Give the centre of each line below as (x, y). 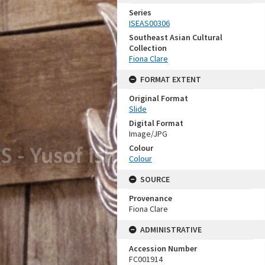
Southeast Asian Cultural (176, 37)
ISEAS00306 (149, 23)
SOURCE (155, 179)
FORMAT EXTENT (171, 79)
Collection (148, 48)
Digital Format (156, 123)
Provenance (151, 198)
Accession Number (163, 248)
